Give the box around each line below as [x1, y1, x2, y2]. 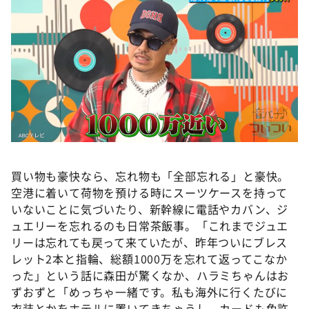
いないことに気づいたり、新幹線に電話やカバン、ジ [11, 201, 289, 217]
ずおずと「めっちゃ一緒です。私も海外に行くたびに [11, 283, 288, 300]
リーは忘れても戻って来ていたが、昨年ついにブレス [11, 234, 288, 250]
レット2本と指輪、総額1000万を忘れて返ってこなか [11, 250, 288, 267]
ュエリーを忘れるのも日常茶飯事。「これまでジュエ [11, 217, 289, 234]
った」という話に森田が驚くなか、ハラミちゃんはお [11, 267, 290, 283]
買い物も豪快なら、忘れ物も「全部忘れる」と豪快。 [11, 168, 290, 184]
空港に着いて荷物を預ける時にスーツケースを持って [11, 184, 288, 201]
